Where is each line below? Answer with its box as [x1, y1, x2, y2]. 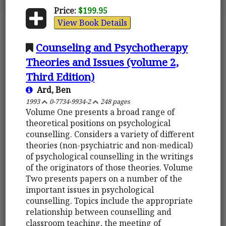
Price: [53, 5, 76, 16]
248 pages [99, 96, 131, 106]
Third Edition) [26, 69, 95, 84]
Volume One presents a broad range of [26, 106, 175, 118]
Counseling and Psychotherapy [36, 40, 188, 54]
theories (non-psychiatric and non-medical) [26, 139, 193, 151]
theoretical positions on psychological [26, 117, 171, 129]
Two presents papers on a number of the [26, 173, 183, 184]
